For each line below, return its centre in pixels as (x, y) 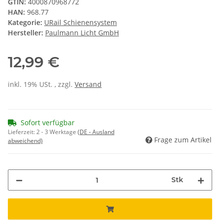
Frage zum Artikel (183, 140)
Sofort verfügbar (48, 123)
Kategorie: (26, 23)
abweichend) (25, 141)
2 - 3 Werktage (57, 132)
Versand (88, 84)
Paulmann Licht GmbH (82, 33)
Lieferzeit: (22, 132)
